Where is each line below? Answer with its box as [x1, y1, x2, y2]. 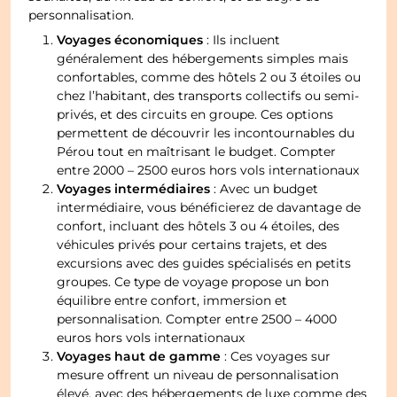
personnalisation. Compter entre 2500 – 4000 [57, 310, 338, 329]
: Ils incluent [203, 31, 281, 50]
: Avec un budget [210, 180, 319, 198]
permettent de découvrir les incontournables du [57, 124, 355, 143]
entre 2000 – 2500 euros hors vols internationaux [57, 161, 360, 180]
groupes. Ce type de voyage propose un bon [57, 273, 330, 292]
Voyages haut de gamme [57, 346, 222, 367]
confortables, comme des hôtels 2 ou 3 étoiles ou [57, 68, 362, 87]
